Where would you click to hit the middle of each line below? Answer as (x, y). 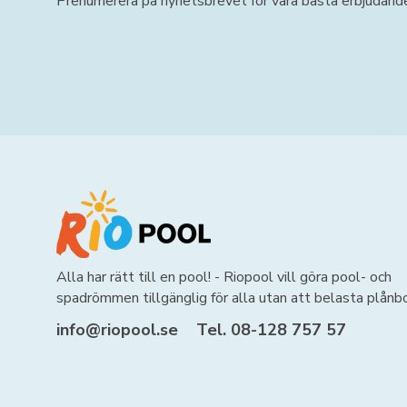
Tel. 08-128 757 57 (271, 330)
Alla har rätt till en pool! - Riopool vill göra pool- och (224, 277)
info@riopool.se (117, 330)
